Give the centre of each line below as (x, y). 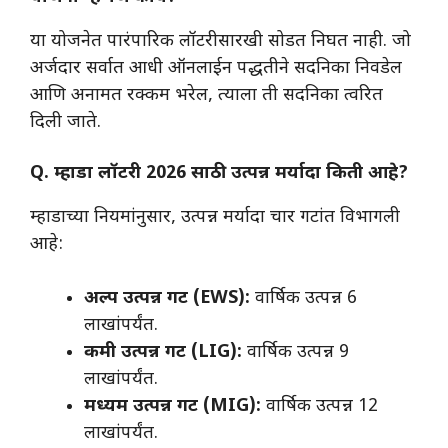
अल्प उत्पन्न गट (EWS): (167, 299)
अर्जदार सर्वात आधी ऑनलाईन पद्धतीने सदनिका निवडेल (216, 69)
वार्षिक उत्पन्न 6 (303, 299)
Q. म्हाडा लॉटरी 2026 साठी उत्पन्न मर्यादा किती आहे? (219, 174)
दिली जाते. (65, 123)
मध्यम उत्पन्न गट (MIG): (172, 407)
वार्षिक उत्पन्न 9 (295, 353)
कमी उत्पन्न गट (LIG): (163, 353)
